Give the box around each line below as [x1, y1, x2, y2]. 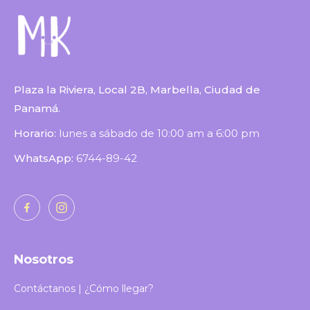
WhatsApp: [14, 152, 76, 165]
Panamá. [14, 102, 60, 116]
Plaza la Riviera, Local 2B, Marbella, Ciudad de [14, 83, 260, 97]
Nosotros [14, 252, 73, 268]
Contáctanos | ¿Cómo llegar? [14, 282, 154, 295]
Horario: [14, 127, 59, 140]
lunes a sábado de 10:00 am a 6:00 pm [59, 127, 259, 140]
